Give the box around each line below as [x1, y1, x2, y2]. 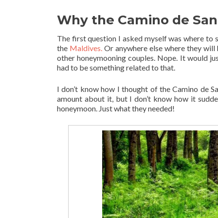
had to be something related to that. [57, 63, 175, 73]
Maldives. [68, 43, 102, 53]
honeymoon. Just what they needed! [57, 104, 175, 113]
